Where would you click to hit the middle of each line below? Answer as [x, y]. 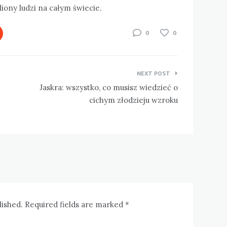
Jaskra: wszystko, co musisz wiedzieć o [108, 87]
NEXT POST [153, 73]
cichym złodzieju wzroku [133, 100]
